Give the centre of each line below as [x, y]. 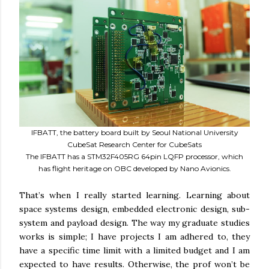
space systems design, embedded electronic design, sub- [134, 209]
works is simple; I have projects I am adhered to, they [134, 237]
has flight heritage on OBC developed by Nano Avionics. [134, 168]
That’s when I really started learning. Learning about [134, 195]
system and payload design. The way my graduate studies [134, 223]
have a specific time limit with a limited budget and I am [134, 250]
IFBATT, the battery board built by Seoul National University [134, 132]
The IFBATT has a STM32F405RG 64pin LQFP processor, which [134, 156]
